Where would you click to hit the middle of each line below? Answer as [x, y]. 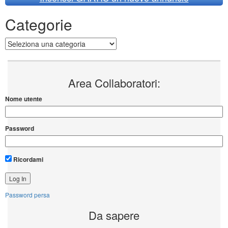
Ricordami [27, 160]
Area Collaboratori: [114, 83]
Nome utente [24, 99]
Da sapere [114, 215]
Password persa [27, 195]
